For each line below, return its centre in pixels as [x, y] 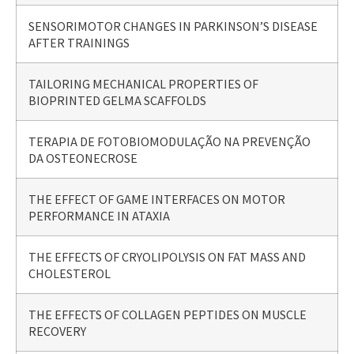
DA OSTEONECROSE [83, 157]
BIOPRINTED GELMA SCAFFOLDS [117, 100]
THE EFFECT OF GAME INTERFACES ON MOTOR [157, 198]
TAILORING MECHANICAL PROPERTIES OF [143, 83]
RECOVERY [57, 330]
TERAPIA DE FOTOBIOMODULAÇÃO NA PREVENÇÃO [169, 141]
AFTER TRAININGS [79, 42]
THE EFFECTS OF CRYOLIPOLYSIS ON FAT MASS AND [167, 256]
